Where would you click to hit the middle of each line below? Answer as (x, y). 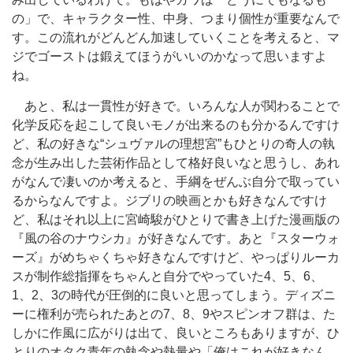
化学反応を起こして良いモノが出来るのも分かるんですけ (176, 125)
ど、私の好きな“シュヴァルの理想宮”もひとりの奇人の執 (173, 144)
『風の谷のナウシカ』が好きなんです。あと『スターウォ (176, 238)
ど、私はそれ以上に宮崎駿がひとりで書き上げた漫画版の (176, 219)
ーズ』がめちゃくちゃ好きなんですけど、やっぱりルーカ (176, 257)
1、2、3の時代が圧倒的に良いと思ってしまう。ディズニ (174, 295)
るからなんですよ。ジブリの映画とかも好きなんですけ (169, 201)
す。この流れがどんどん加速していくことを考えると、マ (176, 37)
